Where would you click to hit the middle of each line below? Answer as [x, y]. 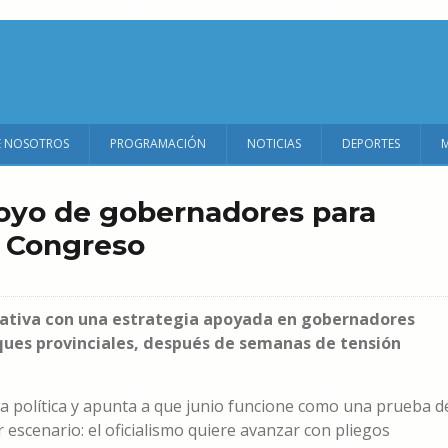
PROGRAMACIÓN [158, 143]
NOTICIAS [274, 143]
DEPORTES [371, 143]
